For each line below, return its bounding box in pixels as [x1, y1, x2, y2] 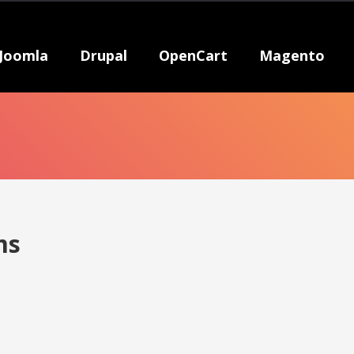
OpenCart [159, 46, 228, 65]
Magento [259, 46, 325, 65]
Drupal [80, 46, 127, 65]
